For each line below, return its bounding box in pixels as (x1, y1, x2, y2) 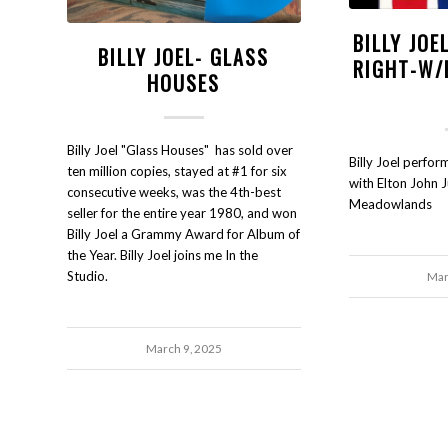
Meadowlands (348, 196, 432, 213)
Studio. (67, 267, 108, 284)
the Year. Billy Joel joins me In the (67, 246, 258, 263)
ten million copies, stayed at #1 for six (67, 162, 287, 179)
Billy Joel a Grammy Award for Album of (67, 225, 300, 242)
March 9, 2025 (145, 340, 222, 355)
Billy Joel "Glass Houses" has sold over (67, 141, 293, 158)
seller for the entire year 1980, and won (67, 204, 297, 221)
